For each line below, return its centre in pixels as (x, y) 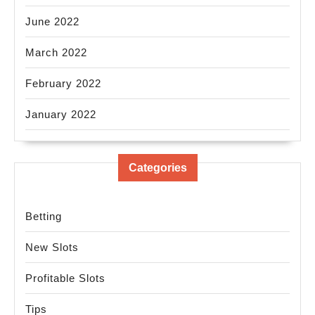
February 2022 (63, 84)
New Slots (52, 247)
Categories (157, 168)
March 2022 (56, 53)
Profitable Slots (65, 278)
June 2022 (52, 22)
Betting (44, 217)
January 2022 (61, 115)
